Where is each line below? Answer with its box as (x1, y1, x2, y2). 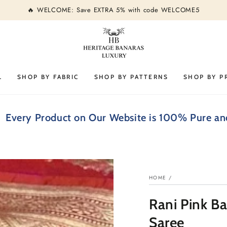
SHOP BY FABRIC (17, 72, 79, 81)
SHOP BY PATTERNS (94, 72, 168, 81)
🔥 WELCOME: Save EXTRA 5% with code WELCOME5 (27, 5, 200, 15)
